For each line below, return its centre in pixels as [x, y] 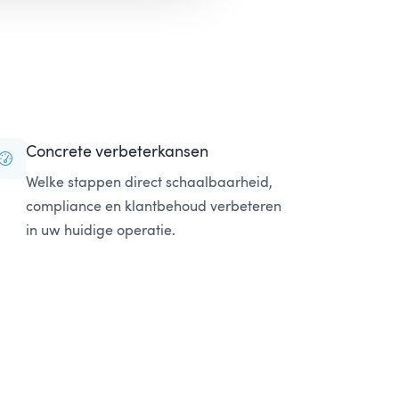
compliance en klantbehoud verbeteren [153, 206]
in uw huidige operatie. [100, 230]
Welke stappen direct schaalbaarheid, [149, 182]
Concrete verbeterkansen [117, 151]
